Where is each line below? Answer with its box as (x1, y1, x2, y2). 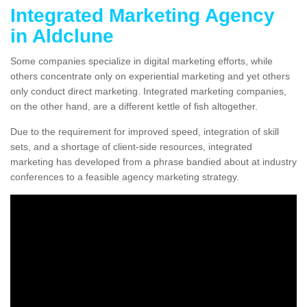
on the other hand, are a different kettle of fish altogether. (10, 101, 258, 112)
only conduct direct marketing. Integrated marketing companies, (10, 86, 286, 97)
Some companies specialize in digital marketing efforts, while (10, 56, 273, 67)
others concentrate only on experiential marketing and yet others (10, 71, 290, 82)
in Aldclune (10, 25, 114, 47)
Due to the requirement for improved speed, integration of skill (10, 126, 279, 138)
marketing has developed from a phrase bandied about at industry (10, 156, 297, 168)
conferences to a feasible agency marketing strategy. (10, 171, 239, 183)
